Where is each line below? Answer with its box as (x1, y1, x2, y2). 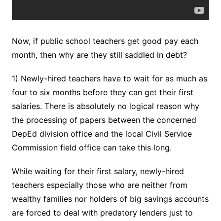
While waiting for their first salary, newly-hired (11, 166, 184, 177)
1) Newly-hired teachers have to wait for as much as (11, 74, 207, 84)
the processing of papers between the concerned (11, 115, 196, 125)
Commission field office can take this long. (11, 143, 172, 153)
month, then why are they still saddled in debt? (11, 50, 187, 60)
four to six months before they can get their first (11, 87, 193, 98)
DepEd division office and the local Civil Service (11, 129, 192, 139)
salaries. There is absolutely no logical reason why (11, 101, 199, 111)
